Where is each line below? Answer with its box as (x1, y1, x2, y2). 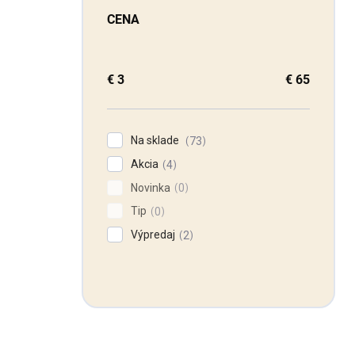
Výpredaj (131, 228, 175, 242)
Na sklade (131, 134, 181, 147)
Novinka (131, 181, 170, 194)
